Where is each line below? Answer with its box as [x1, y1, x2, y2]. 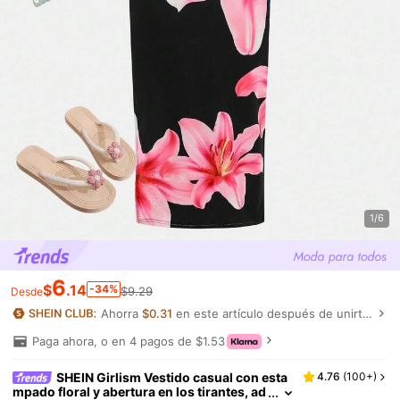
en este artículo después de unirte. [171, 305, 373, 321]
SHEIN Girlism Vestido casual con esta [56, 369, 288, 385]
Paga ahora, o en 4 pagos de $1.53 [31, 333, 225, 348]
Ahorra [100, 305, 142, 321]
